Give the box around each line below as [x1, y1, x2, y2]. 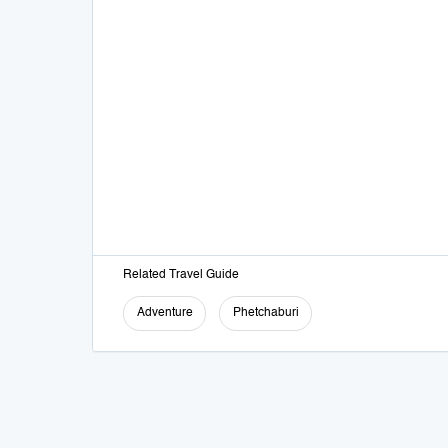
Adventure [136, 307, 193, 319]
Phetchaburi [232, 307, 299, 319]
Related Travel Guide [123, 269, 239, 281]
